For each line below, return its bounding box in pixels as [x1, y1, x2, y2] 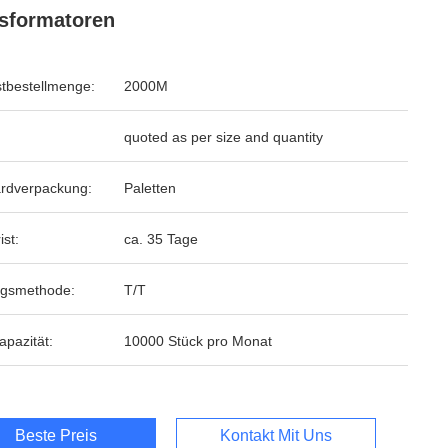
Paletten [124, 180, 176, 196]
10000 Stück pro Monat [124, 333, 272, 349]
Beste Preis [15, 427, 97, 444]
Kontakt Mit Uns [220, 427, 332, 444]
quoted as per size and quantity [124, 129, 323, 145]
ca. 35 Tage [124, 231, 198, 247]
